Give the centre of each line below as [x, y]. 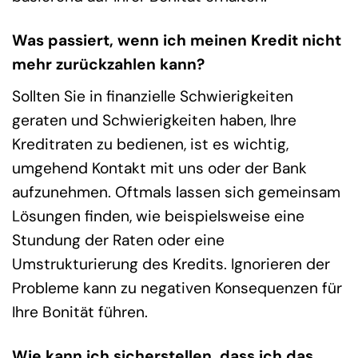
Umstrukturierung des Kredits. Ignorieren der [171, 264]
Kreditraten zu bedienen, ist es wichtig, [150, 144]
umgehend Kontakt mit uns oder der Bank [159, 168]
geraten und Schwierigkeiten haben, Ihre [154, 120]
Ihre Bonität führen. [80, 312]
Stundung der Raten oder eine [118, 240]
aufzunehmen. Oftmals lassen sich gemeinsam [176, 192]
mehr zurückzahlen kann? [108, 65]
